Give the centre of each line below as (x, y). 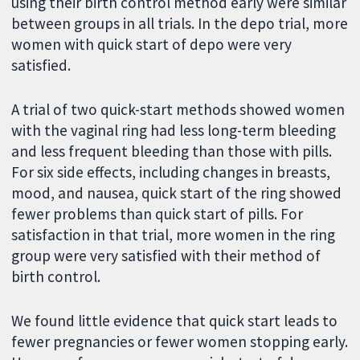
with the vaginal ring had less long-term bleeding (174, 130)
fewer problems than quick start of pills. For (157, 213)
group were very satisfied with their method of (166, 255)
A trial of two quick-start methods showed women (178, 109)
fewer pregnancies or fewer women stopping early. (180, 341)
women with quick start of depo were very (152, 45)
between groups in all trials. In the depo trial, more (180, 24)
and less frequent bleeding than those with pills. (172, 151)
